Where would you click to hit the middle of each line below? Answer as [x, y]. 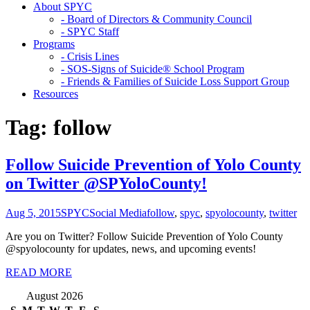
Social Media [118, 212]
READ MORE [39, 272]
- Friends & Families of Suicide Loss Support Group [175, 81]
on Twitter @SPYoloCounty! [106, 183]
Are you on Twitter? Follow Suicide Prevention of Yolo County [144, 236]
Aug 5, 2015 [33, 212]
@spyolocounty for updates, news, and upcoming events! [131, 248]
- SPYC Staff [90, 31]
